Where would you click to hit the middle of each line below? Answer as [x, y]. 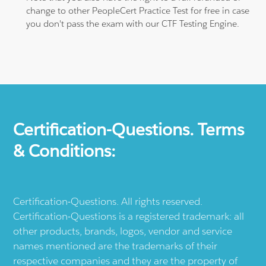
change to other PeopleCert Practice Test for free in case [138, 10]
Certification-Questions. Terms [129, 129]
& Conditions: [64, 151]
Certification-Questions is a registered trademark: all [129, 216]
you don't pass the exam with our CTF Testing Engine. [133, 23]
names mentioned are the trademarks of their [115, 246]
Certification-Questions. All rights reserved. [108, 201]
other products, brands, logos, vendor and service [123, 231]
